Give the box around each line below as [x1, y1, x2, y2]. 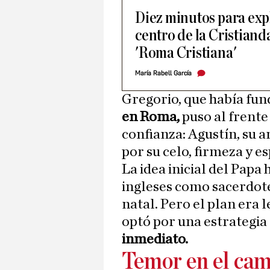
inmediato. [122, 232, 188, 247]
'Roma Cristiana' [135, 45, 237, 61]
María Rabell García [135, 69, 192, 78]
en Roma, [122, 110, 180, 125]
